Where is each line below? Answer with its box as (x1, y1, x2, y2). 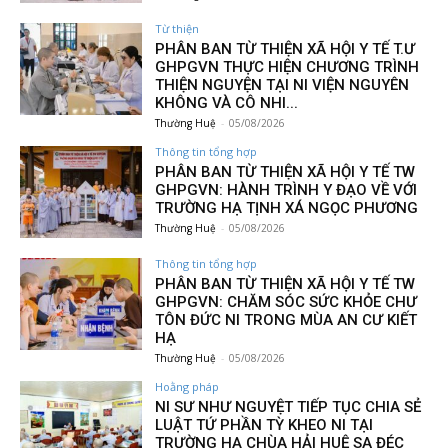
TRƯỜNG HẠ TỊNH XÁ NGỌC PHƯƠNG (155, 199, 419, 218)
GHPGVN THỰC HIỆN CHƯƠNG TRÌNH (155, 58, 420, 77)
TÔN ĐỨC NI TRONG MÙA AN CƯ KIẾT (155, 311, 418, 330)
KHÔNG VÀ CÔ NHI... (155, 94, 299, 113)
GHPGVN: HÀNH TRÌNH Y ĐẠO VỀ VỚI (155, 181, 418, 200)
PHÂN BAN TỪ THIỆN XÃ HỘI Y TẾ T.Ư (155, 40, 416, 59)
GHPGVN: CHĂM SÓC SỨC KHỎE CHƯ (155, 293, 418, 312)
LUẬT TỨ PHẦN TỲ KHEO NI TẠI (155, 416, 374, 435)
